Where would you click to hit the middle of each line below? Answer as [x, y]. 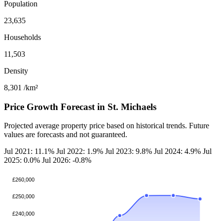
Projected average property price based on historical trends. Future [107, 126]
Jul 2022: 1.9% [81, 151]
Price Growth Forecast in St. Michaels [80, 107]
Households [22, 37]
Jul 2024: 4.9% [178, 151]
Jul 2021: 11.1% [30, 151]
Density [16, 71]
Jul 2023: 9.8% [129, 151]
